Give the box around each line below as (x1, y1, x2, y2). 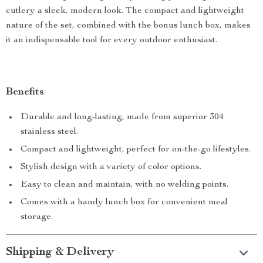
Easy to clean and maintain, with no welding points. (21, 180, 228, 190)
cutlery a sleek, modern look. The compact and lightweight (6, 6, 244, 16)
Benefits (6, 87, 44, 97)
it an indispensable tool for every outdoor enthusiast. (6, 36, 217, 45)
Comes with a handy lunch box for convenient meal (21, 198, 228, 207)
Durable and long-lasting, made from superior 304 (21, 113, 224, 122)
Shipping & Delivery (6, 247, 114, 258)
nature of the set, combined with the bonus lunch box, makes (6, 21, 251, 31)
